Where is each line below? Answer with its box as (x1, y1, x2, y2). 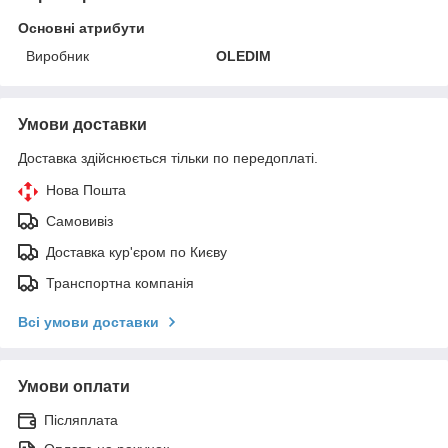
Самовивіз (46, 212, 113, 229)
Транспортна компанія (46, 274, 194, 291)
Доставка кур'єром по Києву (46, 243, 227, 260)
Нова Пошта (46, 181, 126, 198)
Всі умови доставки (18, 313, 159, 330)
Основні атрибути (18, 19, 145, 36)
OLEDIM (216, 47, 272, 64)
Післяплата (44, 411, 118, 428)
